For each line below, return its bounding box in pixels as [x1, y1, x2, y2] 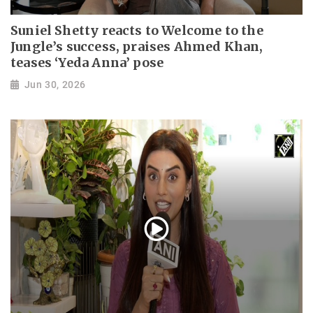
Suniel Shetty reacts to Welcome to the [10, 22, 263, 38]
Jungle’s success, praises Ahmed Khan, [10, 38, 263, 54]
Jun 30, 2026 [24, 79, 86, 91]
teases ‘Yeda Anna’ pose [10, 54, 164, 71]
